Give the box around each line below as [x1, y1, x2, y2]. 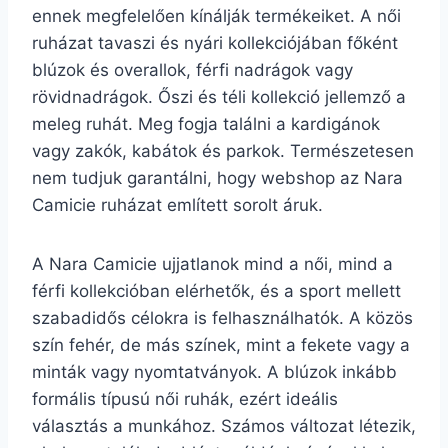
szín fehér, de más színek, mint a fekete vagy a [32, 335, 410, 355]
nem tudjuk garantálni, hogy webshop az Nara [32, 168, 403, 188]
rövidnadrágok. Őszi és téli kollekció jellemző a [32, 87, 406, 107]
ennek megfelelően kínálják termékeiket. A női [32, 6, 401, 26]
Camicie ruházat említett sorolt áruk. [32, 195, 323, 215]
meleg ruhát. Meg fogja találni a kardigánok [32, 114, 380, 134]
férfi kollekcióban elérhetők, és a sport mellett [32, 281, 401, 301]
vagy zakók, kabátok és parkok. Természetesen [32, 141, 414, 161]
